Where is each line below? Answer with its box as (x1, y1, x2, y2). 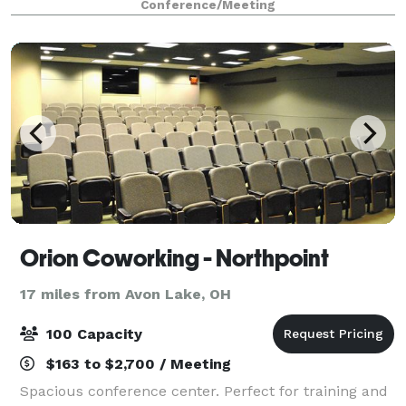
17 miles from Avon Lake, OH (20, 285, 231, 303)
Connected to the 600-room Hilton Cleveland (20, 12, 334, 30)
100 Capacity (42, 324, 142, 343)
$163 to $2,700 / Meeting (42, 354, 231, 372)
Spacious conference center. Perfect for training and (20, 382, 388, 400)
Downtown (20, 34, 93, 52)
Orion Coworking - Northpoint (20, 244, 329, 272)
